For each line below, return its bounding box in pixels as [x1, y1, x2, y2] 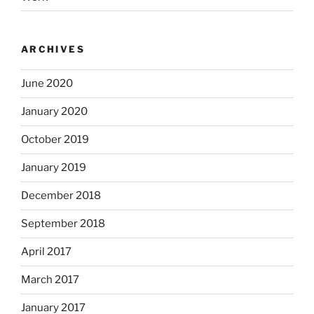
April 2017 [21, 245, 71, 259]
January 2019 [21, 161, 86, 175]
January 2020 [21, 105, 88, 118]
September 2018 [21, 217, 105, 231]
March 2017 [21, 273, 79, 287]
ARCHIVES [21, 43, 85, 55]
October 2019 [21, 133, 89, 146]
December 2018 [21, 189, 101, 203]
